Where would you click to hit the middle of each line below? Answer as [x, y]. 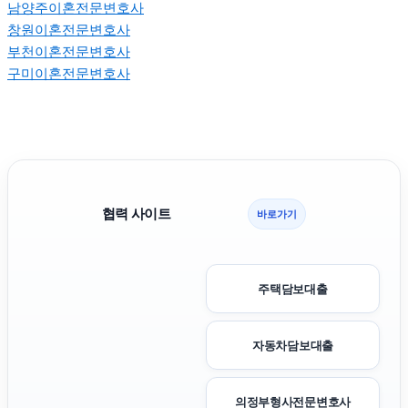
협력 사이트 [136, 214]
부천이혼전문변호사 [69, 52]
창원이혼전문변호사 [69, 31]
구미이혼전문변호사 [69, 74]
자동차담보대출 [293, 346]
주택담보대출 [293, 289]
